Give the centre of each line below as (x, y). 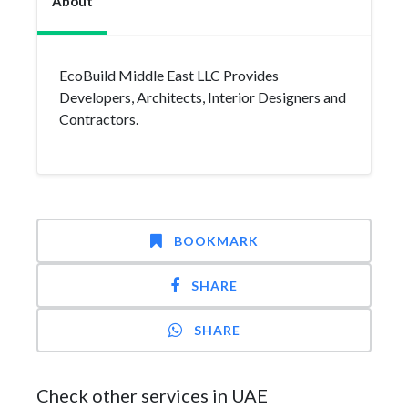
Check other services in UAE (152, 395)
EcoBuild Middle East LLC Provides (169, 75)
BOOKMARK (216, 241)
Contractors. (99, 119)
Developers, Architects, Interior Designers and (203, 97)
